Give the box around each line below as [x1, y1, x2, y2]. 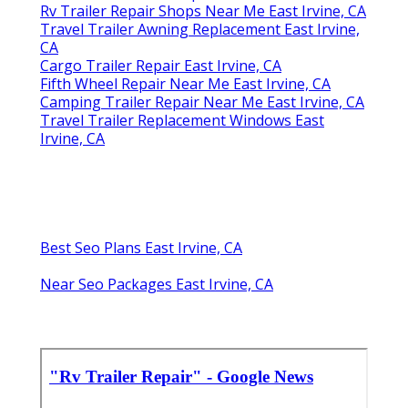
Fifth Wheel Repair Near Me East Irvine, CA [40, 73, 331, 94]
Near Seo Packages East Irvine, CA [40, 273, 273, 294]
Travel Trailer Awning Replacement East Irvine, [40, 18, 360, 39]
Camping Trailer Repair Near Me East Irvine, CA [40, 91, 364, 112]
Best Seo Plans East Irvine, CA [40, 237, 242, 258]
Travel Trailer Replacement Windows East [40, 109, 324, 130]
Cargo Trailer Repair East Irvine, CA [40, 55, 281, 76]
